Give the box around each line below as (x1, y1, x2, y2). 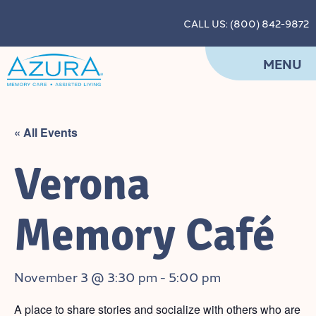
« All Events (14, 123, 78, 140)
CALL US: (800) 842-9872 (183, 16, 309, 30)
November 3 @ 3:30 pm (14, 267, 157, 286)
